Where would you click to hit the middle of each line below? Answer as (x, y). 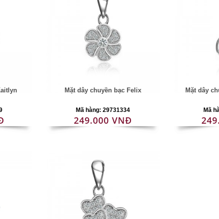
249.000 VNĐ (103, 120)
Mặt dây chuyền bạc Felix (103, 90)
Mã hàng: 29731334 (103, 110)
